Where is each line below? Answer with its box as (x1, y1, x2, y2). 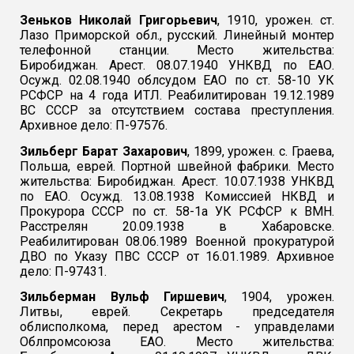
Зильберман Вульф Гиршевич (20, 289, 224, 305)
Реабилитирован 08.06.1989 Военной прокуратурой (20, 233, 334, 249)
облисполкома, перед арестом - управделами (20, 319, 334, 335)
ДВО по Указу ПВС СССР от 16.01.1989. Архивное (20, 248, 334, 264)
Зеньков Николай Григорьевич (20, 13, 217, 28)
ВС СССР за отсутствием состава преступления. (20, 103, 334, 119)
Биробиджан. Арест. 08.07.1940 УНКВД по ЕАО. (20, 58, 334, 73)
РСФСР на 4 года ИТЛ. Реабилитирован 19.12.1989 (20, 88, 334, 104)
